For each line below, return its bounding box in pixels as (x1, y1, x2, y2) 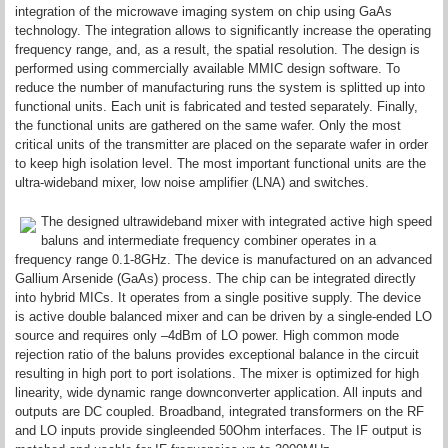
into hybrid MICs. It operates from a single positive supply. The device (15, 290, 421, 306)
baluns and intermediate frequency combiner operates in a (41, 233, 376, 249)
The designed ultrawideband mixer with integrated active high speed (41, 214, 432, 230)
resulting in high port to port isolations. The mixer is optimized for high (15, 366, 419, 382)
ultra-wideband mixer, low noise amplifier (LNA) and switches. (15, 175, 373, 191)
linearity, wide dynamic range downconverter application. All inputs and (15, 385, 422, 401)
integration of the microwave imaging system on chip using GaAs (15, 4, 392, 20)
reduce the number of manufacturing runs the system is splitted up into (15, 80, 425, 96)
